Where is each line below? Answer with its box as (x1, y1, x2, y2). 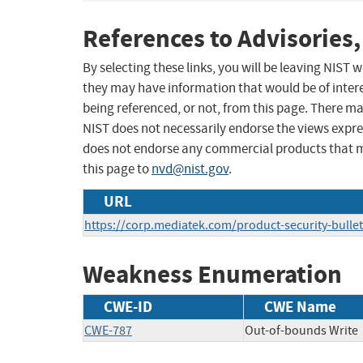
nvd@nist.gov (152, 160, 228, 178)
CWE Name (264, 296, 336, 317)
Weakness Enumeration (83, 258, 342, 292)
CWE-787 (84, 322, 132, 339)
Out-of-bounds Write (245, 322, 358, 339)
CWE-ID (104, 296, 152, 317)
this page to (83, 160, 152, 178)
